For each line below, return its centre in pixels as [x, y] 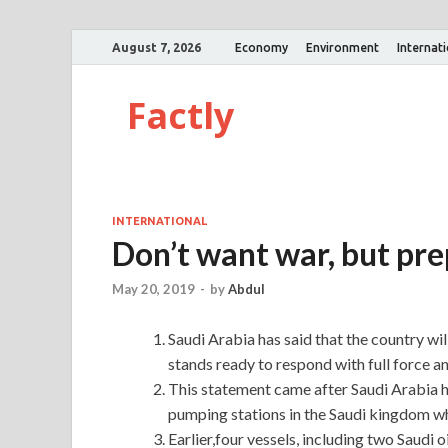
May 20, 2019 [153, 289]
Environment [342, 47]
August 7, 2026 [156, 47]
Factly [180, 115]
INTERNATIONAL [159, 221]
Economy [261, 47]
